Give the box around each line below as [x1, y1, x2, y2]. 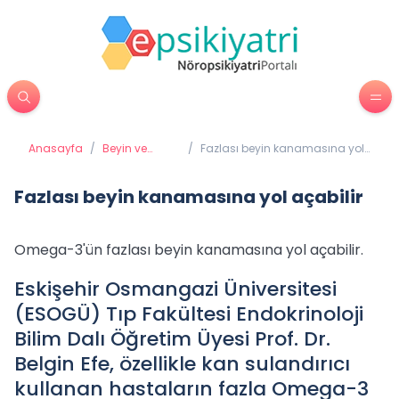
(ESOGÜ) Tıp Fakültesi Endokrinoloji [14, 300, 363, 328]
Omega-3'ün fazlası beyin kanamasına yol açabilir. [14, 240, 363, 260]
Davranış [102, 155, 151, 170]
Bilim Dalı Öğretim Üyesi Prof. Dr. [14, 325, 330, 353]
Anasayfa [28, 141, 83, 156]
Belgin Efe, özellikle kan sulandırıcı [14, 350, 350, 378]
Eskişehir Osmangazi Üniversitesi [14, 275, 337, 303]
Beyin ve [102, 141, 147, 156]
